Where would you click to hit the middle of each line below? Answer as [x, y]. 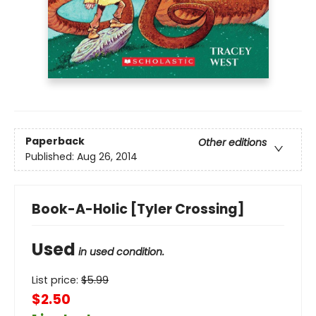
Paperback [55, 141]
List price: [56, 280]
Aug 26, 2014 [107, 157]
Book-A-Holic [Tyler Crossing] [138, 209]
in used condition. [121, 251]
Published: [51, 157]
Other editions [232, 143]
